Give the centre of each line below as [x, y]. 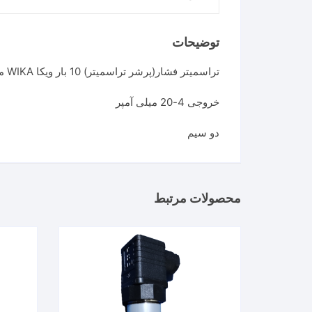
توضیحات [196, 42]
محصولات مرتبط [197, 198]
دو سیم [203, 133]
